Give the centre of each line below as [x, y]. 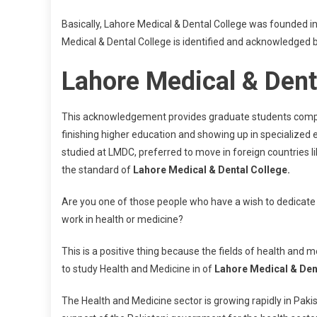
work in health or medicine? [122, 219]
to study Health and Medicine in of [138, 269]
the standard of [97, 170]
